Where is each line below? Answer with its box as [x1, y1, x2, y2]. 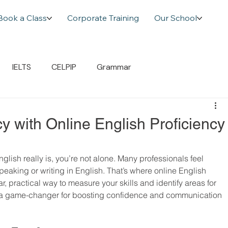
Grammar [97, 62, 131, 73]
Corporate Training [67, 13, 139, 23]
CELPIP [51, 62, 76, 73]
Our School [154, 13, 197, 23]
